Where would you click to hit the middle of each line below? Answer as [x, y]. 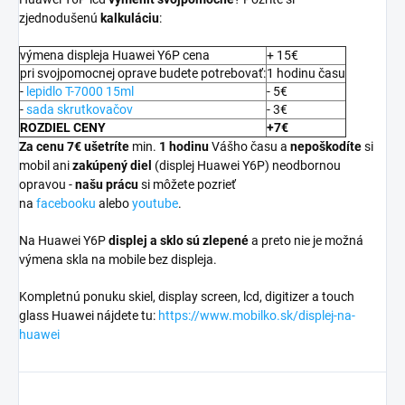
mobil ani [44, 166]
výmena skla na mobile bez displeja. [118, 260]
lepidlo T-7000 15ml [80, 92]
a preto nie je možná [307, 241]
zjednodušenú [58, 19]
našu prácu [107, 185]
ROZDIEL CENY [63, 128]
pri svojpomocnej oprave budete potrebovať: [143, 74]
